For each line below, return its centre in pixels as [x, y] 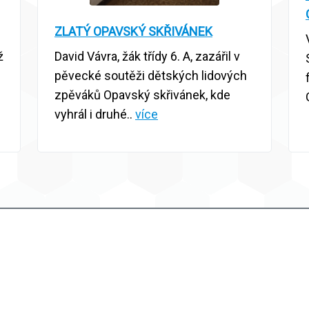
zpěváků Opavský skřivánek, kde [142, 95]
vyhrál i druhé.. [95, 114]
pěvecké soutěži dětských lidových [151, 76]
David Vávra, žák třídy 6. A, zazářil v [147, 57]
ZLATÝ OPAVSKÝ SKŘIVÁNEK [133, 32]
